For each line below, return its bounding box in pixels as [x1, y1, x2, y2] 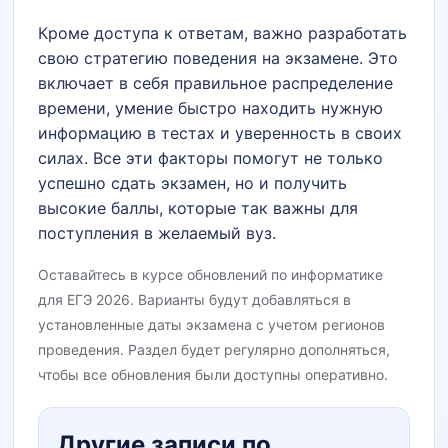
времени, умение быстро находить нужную [38, 97, 384, 118]
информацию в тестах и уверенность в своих [38, 122, 403, 143]
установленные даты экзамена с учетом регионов [38, 315, 386, 333]
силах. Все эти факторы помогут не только [38, 147, 384, 168]
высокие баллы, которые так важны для [38, 197, 359, 218]
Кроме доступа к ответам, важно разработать [38, 22, 408, 43]
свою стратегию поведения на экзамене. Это [38, 47, 399, 68]
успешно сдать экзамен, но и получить [38, 172, 348, 193]
